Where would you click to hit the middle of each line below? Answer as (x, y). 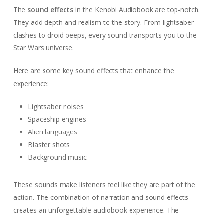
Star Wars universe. (43, 48)
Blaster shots (49, 145)
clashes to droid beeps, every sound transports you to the (105, 35)
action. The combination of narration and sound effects (100, 197)
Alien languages (52, 132)
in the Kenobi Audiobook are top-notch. (136, 10)
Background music (57, 157)
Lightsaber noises (55, 107)
